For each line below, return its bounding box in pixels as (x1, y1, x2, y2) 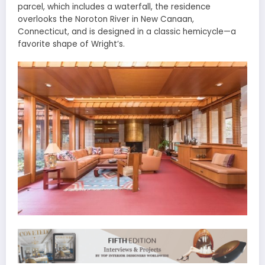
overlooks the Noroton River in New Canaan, (18, 14, 194, 25)
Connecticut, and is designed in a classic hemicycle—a (18, 26, 236, 38)
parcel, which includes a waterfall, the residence (18, 1, 211, 13)
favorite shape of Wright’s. (18, 38, 125, 50)
